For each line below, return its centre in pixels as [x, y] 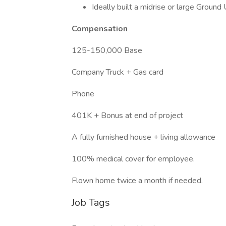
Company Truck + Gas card [118, 72]
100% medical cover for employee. [133, 159]
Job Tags [91, 203]
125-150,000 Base [107, 50]
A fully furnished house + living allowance [144, 137]
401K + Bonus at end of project [127, 116]
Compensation [100, 29]
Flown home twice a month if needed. [137, 181]
